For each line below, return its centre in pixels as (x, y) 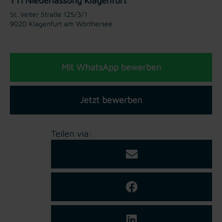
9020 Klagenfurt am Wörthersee (61, 23)
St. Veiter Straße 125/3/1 (49, 14)
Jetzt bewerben (111, 100)
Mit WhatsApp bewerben (111, 67)
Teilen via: (72, 133)
